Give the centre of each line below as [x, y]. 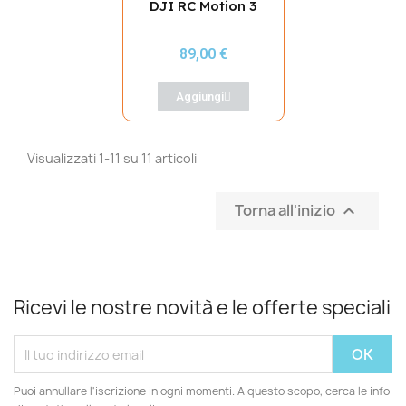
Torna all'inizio [286, 210]
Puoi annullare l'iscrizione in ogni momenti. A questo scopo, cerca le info [202, 391]
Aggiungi [199, 97]
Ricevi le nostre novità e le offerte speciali [202, 308]
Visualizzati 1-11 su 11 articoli [112, 159]
